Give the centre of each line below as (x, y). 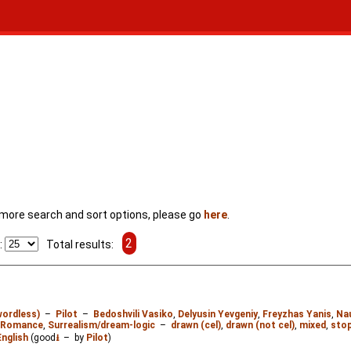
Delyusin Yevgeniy (218, 315)
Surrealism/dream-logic (101, 326)
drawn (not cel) (260, 326)
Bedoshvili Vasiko (133, 315)
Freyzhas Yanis (297, 315)
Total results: (77, 244)
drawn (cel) (196, 326)
